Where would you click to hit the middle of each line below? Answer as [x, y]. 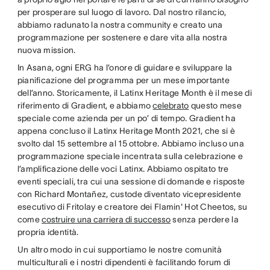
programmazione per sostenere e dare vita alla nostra [122, 38]
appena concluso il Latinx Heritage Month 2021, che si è [126, 131]
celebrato [171, 106]
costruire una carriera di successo [106, 220]
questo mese [215, 106]
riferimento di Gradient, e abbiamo [85, 106]
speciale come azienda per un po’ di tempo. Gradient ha [126, 118]
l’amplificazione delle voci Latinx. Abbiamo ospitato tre [123, 169]
